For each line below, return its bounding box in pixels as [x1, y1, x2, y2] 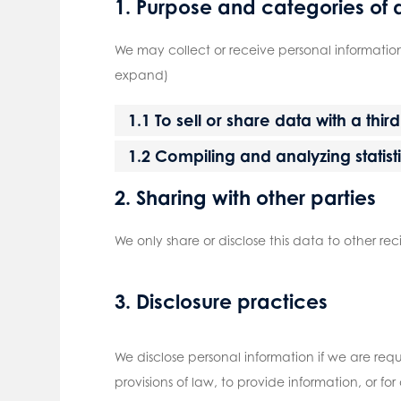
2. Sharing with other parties [114, 184, 376, 209]
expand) [114, 66, 168, 82]
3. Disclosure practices [114, 288, 328, 313]
